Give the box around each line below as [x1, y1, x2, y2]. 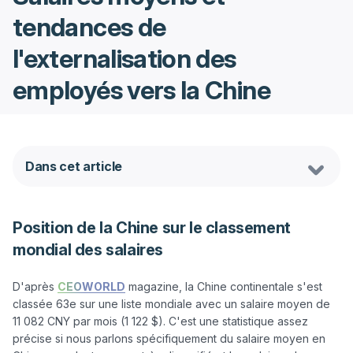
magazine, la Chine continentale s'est [125, 280, 322, 293]
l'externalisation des [13, 43, 236, 74]
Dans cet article [25, 158, 122, 174]
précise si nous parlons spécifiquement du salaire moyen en [13, 332, 325, 345]
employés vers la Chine [13, 75, 270, 106]
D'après [13, 280, 58, 293]
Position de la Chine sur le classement [13, 218, 291, 237]
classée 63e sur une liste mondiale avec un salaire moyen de [13, 297, 330, 310]
